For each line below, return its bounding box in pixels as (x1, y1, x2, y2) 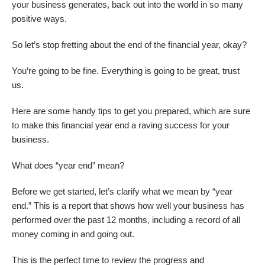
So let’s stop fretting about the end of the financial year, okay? (12, 40, 247, 50)
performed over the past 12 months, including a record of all (12, 215, 240, 225)
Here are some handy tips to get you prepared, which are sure (12, 106, 250, 117)
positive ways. (12, 14, 67, 24)
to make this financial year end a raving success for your (12, 121, 230, 131)
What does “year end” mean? (12, 161, 124, 171)
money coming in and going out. (12, 230, 134, 240)
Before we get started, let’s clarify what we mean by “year (12, 187, 232, 197)
